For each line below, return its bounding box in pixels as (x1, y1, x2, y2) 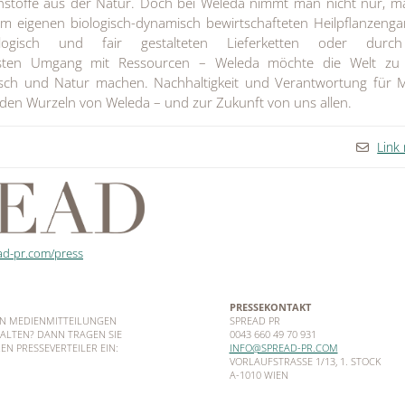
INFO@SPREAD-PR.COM (229, 341, 338, 355)
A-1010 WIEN (229, 368, 288, 382)
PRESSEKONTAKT (229, 300, 311, 315)
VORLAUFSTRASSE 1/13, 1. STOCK (229, 354, 375, 369)
